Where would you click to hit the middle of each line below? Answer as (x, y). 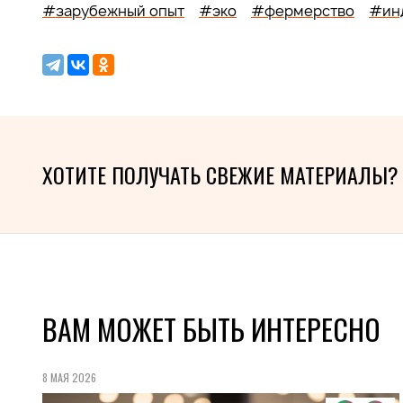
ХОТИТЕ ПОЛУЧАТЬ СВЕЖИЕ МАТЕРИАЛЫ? (220, 175)
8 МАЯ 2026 (69, 377)
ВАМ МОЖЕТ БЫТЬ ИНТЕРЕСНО (211, 329)
